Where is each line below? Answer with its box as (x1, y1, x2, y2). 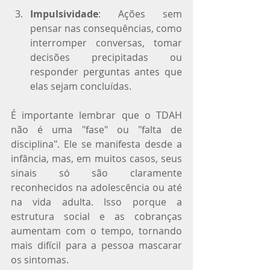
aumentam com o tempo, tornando (11, 224, 182, 237)
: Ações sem (98, 7, 182, 20)
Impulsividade (30, 7, 98, 20)
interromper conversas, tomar (30, 36, 182, 49)
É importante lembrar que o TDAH (11, 108, 182, 122)
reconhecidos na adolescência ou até (11, 180, 182, 194)
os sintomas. (11, 253, 69, 266)
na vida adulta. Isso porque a (11, 195, 182, 209)
